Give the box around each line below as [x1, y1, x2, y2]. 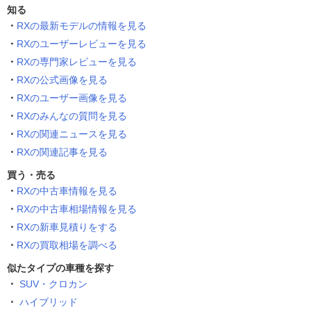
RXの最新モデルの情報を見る [17, 20, 146, 32]
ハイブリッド [19, 296, 78, 308]
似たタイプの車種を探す [7, 262, 114, 274]
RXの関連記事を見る [17, 146, 108, 158]
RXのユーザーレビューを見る [17, 38, 146, 50]
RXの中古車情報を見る [17, 185, 117, 197]
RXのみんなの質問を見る [17, 110, 127, 122]
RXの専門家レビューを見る [17, 56, 137, 68]
